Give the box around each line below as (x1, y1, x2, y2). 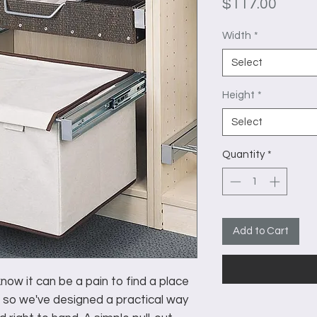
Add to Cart (233, 225, 289, 236)
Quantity (222, 149, 265, 161)
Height (222, 90, 255, 101)
